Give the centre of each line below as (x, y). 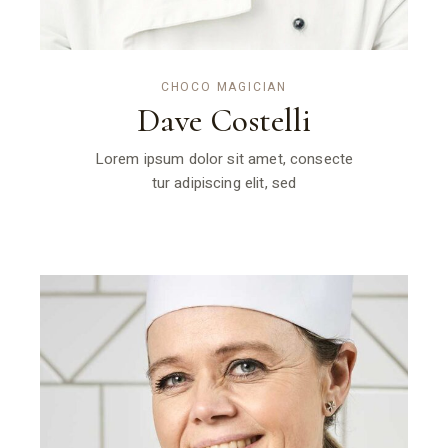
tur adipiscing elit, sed (224, 182)
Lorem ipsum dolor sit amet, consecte (224, 158)
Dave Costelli (223, 120)
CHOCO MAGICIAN (224, 86)
